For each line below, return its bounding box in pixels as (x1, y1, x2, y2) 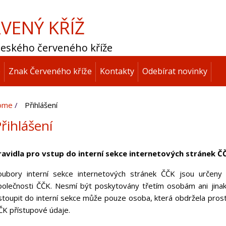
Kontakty (100, 66, 134, 77)
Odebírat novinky (142, 66, 207, 77)
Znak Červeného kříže (9, 66, 92, 77)
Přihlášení (24, 100, 58, 110)
